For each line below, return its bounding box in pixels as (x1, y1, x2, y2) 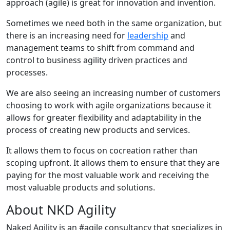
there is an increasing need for (6, 29, 127, 41)
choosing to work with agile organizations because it (6, 99, 212, 111)
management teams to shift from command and (6, 42, 195, 53)
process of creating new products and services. (6, 124, 190, 136)
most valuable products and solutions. (6, 181, 155, 193)
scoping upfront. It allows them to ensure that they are (6, 157, 220, 168)
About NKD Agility (6, 200, 116, 218)
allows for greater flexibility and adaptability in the (6, 111, 201, 123)
